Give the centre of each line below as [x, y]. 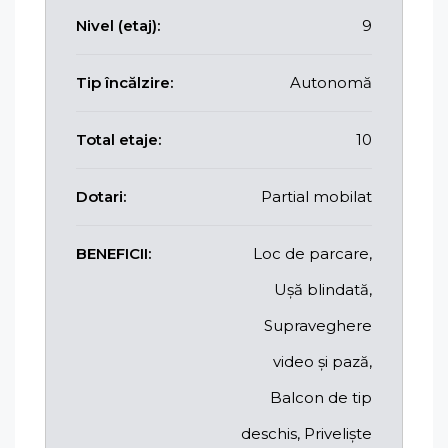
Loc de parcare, [312, 253]
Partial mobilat [316, 196]
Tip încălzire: [124, 82]
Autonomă [331, 82]
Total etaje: [118, 139]
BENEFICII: [113, 253]
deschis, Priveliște [306, 433]
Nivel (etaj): [118, 25]
